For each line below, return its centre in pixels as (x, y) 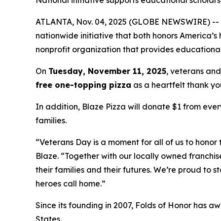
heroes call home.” (71, 184)
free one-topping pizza (83, 85)
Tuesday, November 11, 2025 (107, 71)
